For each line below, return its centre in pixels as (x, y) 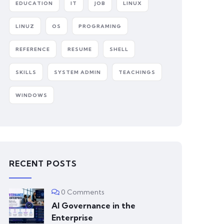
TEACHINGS (137, 72)
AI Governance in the (93, 205)
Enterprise (72, 217)
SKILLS (26, 72)
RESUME (80, 49)
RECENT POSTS (43, 163)
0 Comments (83, 192)
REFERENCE (33, 49)
